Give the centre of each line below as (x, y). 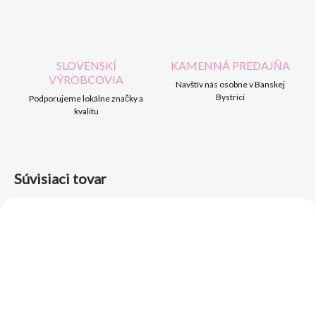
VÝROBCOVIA (86, 80)
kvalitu (86, 111)
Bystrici (230, 97)
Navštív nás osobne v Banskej (230, 85)
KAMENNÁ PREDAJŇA (230, 66)
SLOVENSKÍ (86, 66)
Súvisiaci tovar (60, 179)
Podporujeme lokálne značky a (86, 99)
